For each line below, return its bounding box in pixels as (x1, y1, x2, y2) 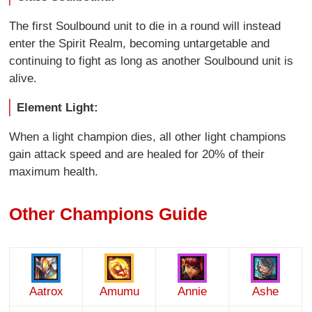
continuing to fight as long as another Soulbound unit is (9, 54, 294, 68)
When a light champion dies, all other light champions (9, 130, 287, 143)
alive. (9, 71, 38, 85)
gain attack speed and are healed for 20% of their (9, 147, 265, 161)
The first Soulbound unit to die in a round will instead (9, 19, 281, 33)
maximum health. (9, 164, 99, 178)
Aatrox (29, 284, 63, 298)
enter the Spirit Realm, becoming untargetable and (9, 36, 270, 50)
